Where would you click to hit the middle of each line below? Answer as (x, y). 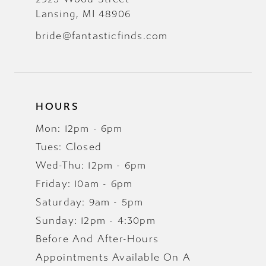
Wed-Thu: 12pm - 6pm (91, 165)
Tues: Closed (69, 147)
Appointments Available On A (113, 257)
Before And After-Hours (97, 239)
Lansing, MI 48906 (83, 14)
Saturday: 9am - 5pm (89, 202)
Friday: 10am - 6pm (84, 183)
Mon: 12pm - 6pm (79, 128)
